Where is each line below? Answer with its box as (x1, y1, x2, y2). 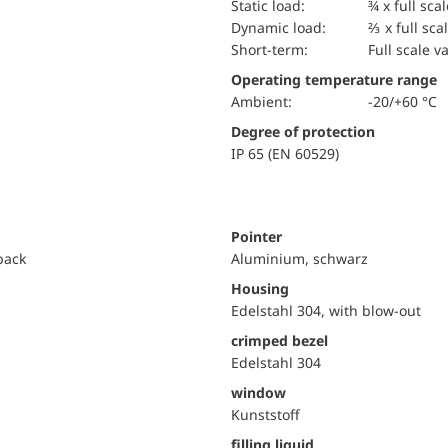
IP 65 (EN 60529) (231, 144, 339, 163)
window (231, 383, 286, 402)
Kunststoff (231, 405, 300, 424)
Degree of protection (241, 122, 375, 141)
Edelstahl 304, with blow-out (231, 301, 421, 320)
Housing (231, 279, 289, 298)
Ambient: (240, 92, 292, 111)
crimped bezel (231, 331, 328, 350)
